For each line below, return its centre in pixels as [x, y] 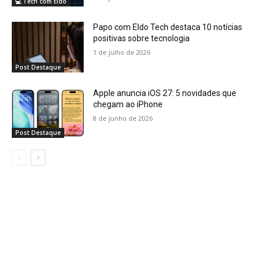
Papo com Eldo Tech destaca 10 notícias [168, 27]
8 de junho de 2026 [123, 118]
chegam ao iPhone [128, 104]
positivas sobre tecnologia [142, 39]
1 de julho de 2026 [122, 52]
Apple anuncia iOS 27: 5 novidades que [165, 93]
